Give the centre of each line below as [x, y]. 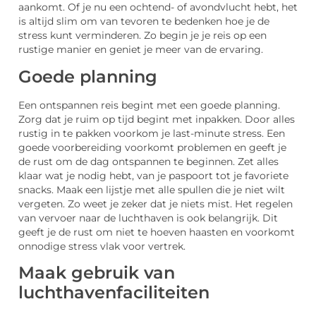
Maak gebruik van [97, 273]
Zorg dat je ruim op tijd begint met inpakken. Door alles [157, 119]
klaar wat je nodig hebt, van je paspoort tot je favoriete [153, 175]
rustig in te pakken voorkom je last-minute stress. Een [152, 133]
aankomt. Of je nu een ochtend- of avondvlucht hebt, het [158, 7]
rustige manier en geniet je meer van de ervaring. [141, 50]
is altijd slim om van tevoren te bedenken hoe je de [144, 22]
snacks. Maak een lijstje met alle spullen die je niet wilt [152, 189]
